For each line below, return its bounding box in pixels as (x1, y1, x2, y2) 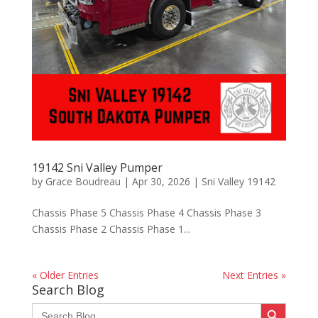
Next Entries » (222, 268, 287, 283)
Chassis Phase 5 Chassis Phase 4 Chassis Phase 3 (31, 206, 261, 220)
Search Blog (31, 281, 104, 299)
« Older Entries (31, 268, 99, 283)
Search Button (260, 296, 289, 309)
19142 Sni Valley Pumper (31, 160, 163, 176)
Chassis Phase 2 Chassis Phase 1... (31, 222, 190, 236)
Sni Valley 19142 (201, 175, 275, 189)
